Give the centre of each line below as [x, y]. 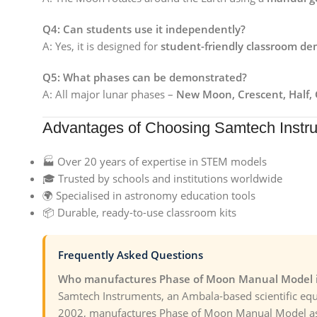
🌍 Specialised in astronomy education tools [149, 195]
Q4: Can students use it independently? [144, 29]
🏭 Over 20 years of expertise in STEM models [155, 161]
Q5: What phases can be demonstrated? [145, 77]
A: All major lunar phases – [109, 94]
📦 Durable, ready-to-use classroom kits [139, 212]
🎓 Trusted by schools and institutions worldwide [162, 178]
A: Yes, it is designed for [102, 46]
